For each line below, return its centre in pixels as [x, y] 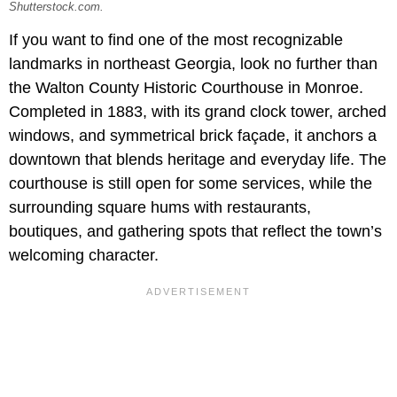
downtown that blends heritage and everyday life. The [198, 160]
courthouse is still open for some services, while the [191, 184]
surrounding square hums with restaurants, [160, 208]
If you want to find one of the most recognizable [176, 40]
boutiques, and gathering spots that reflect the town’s [195, 232]
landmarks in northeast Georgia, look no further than [193, 64]
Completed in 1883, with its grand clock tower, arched [198, 112]
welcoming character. [84, 256]
